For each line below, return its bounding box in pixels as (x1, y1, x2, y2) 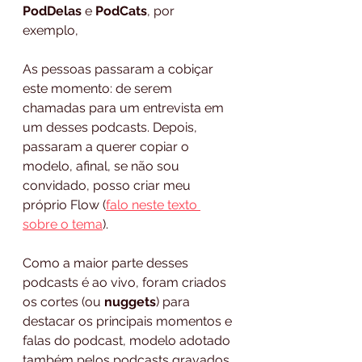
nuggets (104, 293, 156, 309)
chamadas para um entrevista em (23, 99, 227, 116)
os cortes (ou (23, 293, 104, 309)
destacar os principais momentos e (23, 313, 235, 329)
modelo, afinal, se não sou (23, 158, 183, 174)
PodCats (95, 2, 147, 19)
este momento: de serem (23, 80, 175, 96)
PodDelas (23, 2, 82, 19)
